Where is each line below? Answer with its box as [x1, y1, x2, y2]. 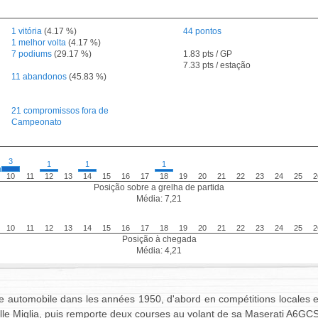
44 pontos [183, 26, 221, 36]
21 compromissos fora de [11, 106, 109, 116]
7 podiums [11, 49, 52, 59]
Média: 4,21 [136, 246, 182, 256]
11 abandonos [11, 72, 67, 82]
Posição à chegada [121, 234, 197, 244]
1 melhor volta [11, 38, 66, 48]
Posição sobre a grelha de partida [94, 182, 224, 192]
